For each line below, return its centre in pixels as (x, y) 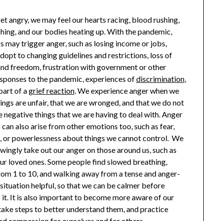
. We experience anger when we (127, 91)
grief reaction (51, 91)
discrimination (160, 79)
